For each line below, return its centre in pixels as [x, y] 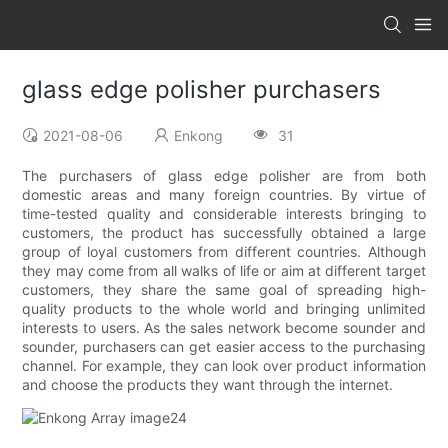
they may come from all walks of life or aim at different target [224, 271]
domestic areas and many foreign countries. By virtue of [224, 195]
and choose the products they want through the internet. [208, 385]
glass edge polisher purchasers [202, 90]
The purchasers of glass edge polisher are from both [224, 176]
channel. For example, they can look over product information [224, 366]
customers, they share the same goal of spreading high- [224, 290]
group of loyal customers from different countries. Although [224, 252]
